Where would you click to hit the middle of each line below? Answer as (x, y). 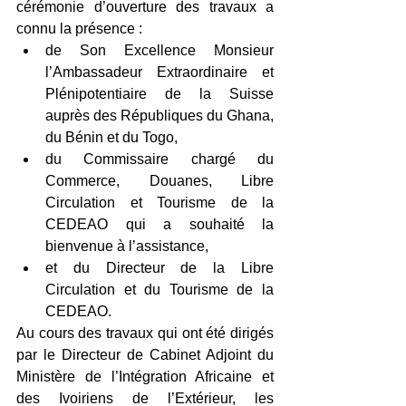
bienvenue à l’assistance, (130, 246)
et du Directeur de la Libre (159, 268)
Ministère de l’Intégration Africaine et (145, 377)
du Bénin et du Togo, (115, 138)
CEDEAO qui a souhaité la (159, 225)
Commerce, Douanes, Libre (159, 181)
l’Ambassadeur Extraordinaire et (159, 72)
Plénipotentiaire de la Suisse (159, 94)
